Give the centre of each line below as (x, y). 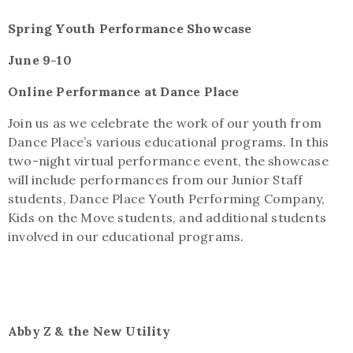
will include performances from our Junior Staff (156, 180)
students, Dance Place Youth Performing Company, (167, 199)
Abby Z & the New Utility (89, 331)
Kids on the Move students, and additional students (167, 217)
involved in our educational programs (124, 236)
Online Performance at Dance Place (124, 91)
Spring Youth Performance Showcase (130, 28)
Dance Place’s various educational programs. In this (169, 142)
